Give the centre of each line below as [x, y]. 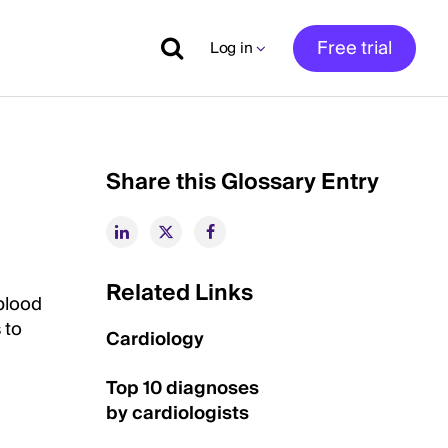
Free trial [354, 48]
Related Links [179, 293]
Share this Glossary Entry [242, 182]
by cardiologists [177, 413]
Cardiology [155, 339]
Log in [231, 48]
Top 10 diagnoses [182, 388]
